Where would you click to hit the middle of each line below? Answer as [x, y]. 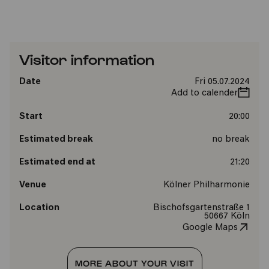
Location [39, 208]
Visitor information [87, 59]
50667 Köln [227, 216]
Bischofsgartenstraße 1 [201, 208]
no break [231, 140]
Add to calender [204, 93]
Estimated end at [57, 162]
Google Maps [210, 228]
